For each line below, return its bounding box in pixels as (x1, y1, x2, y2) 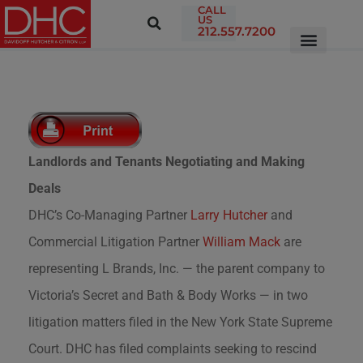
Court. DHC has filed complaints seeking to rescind (28, 340, 317, 357)
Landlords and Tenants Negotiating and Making (28, 153, 305, 169)
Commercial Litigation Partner (28, 233, 203, 250)
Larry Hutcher (190, 207, 267, 223)
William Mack (203, 233, 280, 250)
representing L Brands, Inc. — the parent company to (28, 260, 325, 276)
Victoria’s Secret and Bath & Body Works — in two (28, 287, 308, 303)
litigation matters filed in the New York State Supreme (28, 314, 332, 330)
